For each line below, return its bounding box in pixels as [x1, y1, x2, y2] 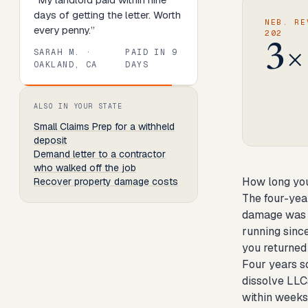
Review [19, 86, 60, 100]
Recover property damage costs [34, 175, 178, 188]
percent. [154, 86, 198, 100]
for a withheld [112, 120, 175, 133]
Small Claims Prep [34, 120, 112, 133]
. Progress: [87, 86, 143, 100]
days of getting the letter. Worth [34, 8, 181, 21]
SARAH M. [34, 47, 80, 58]
